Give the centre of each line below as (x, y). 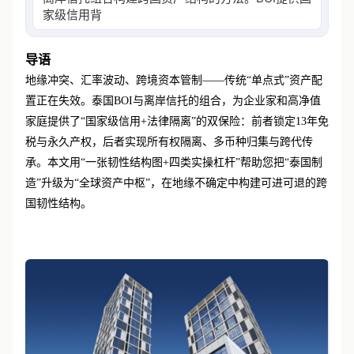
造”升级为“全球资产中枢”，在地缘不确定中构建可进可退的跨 (176, 183)
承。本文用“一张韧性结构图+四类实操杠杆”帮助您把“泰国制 (174, 162)
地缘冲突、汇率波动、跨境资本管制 (114, 80)
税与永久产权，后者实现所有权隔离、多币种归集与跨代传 (169, 142)
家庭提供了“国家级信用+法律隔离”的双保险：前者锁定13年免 (177, 121)
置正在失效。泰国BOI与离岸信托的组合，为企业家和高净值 (173, 101)
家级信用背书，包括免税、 (114, 15)
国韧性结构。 (58, 203)
